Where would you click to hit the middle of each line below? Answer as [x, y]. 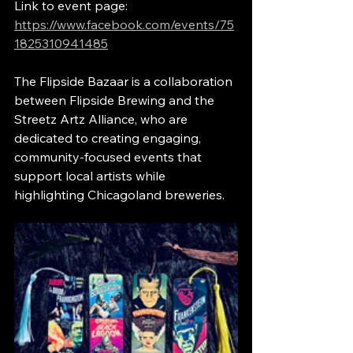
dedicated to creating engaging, [109, 138]
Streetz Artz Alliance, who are [102, 119]
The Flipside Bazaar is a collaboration [125, 82]
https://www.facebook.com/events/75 [124, 25]
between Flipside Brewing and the [116, 100]
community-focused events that [110, 157]
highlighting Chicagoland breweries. [119, 195]
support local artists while [91, 176]
